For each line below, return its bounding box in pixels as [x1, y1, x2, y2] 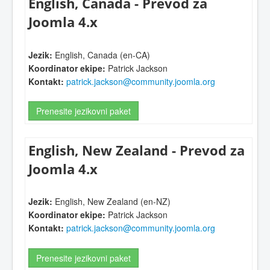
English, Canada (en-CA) [52, 48, 150, 61]
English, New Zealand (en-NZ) [52, 195, 171, 208]
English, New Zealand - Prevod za [28, 140, 245, 160]
